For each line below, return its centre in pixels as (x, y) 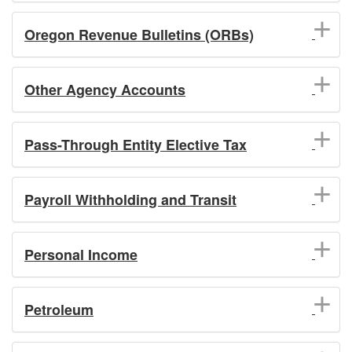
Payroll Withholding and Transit (130, 199)
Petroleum (59, 309)
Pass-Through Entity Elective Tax (136, 144)
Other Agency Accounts (105, 89)
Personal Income (81, 254)
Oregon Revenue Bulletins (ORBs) (139, 34)
